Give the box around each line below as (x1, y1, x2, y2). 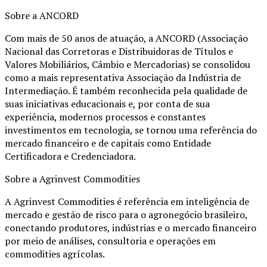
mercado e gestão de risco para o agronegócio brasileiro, (5, 208, 247, 222)
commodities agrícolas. (5, 247, 105, 261)
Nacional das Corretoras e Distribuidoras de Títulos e (5, 45, 233, 58)
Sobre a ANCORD (5, 9, 79, 23)
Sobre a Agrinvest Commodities (5, 172, 140, 186)
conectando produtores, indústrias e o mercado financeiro (5, 221, 256, 235)
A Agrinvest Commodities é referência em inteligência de (5, 195, 249, 209)
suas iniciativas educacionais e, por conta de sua (5, 97, 210, 111)
